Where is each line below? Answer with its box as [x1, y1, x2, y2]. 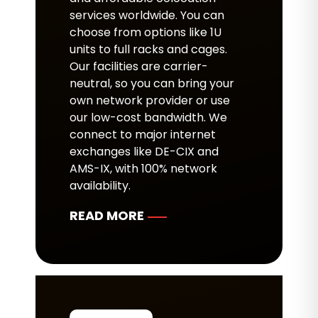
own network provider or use [70, 92, 230, 109]
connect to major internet [70, 126, 216, 143]
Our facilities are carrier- [70, 58, 208, 75]
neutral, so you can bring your [70, 75, 234, 92]
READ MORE [70, 207, 144, 224]
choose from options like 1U [70, 24, 221, 40]
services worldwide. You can [70, 7, 224, 23]
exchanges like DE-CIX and [70, 143, 219, 160]
